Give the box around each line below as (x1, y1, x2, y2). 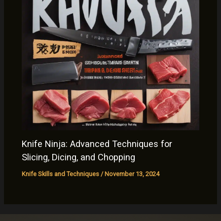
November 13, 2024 (105, 170, 160, 178)
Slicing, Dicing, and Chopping (22, 152, 136, 163)
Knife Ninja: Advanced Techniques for (22, 139, 173, 149)
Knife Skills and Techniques (22, 170, 100, 178)
